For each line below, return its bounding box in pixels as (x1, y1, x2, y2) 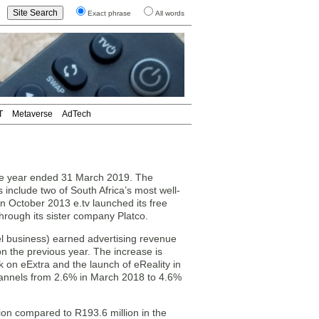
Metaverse (12, 109, 53, 119)
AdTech (62, 109, 91, 119)
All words (155, 9, 184, 17)
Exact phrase (88, 9, 131, 17)
